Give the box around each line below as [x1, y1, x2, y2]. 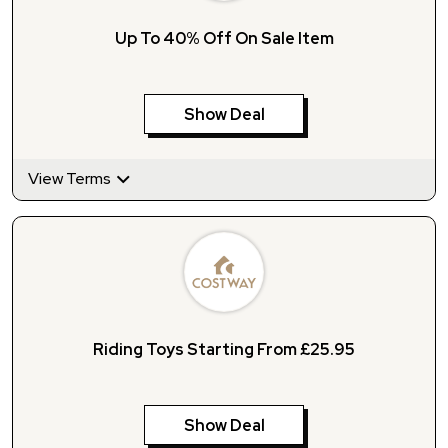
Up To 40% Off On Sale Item [114, 28, 334, 50]
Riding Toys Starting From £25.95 [93, 339, 355, 360]
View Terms [28, 168, 114, 190]
